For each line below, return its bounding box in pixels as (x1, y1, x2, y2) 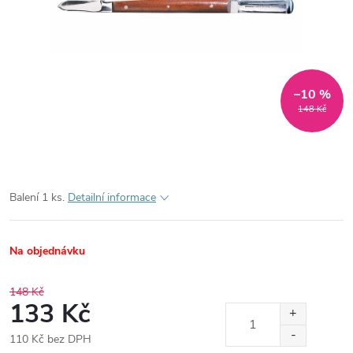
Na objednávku (9, 243, 85, 258)
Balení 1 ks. (9, 190, 65, 205)
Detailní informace (68, 190, 156, 205)
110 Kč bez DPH (9, 332, 91, 347)
